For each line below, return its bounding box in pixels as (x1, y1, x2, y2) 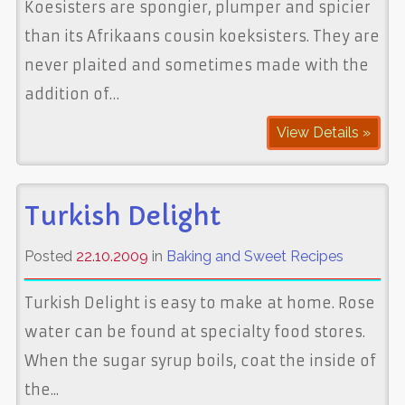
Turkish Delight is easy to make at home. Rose (24, 293, 375, 312)
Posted (24, 247, 76, 265)
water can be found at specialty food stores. (24, 322, 365, 341)
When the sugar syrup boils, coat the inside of (24, 351, 376, 370)
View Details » (277, 123, 372, 141)
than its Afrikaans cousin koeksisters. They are (24, 26, 380, 45)
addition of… (24, 84, 119, 103)
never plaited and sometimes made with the (24, 55, 369, 74)
